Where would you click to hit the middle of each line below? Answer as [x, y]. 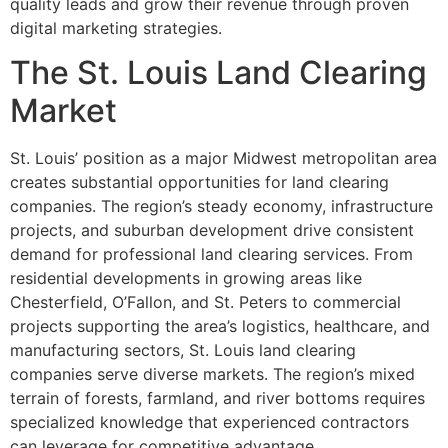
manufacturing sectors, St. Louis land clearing [183, 350]
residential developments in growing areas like [186, 278]
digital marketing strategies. [116, 28]
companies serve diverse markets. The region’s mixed [212, 374]
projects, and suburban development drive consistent [212, 230]
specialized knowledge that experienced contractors [209, 422]
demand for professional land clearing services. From [211, 254]
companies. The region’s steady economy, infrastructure [221, 206]
